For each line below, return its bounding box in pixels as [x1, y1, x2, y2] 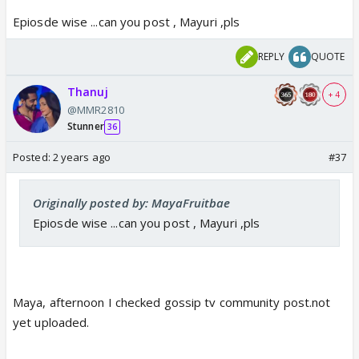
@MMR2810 [67, 103, 124, 118]
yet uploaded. [13, 314, 90, 331]
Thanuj [67, 84, 108, 100]
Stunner [67, 119, 104, 134]
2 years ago [52, 150, 111, 165]
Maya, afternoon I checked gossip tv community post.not [13, 294, 331, 311]
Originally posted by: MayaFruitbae [33, 195, 231, 212]
